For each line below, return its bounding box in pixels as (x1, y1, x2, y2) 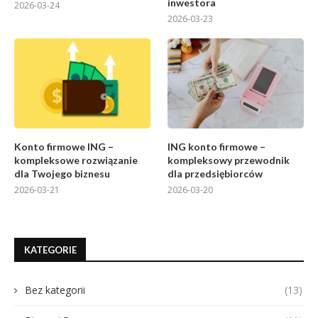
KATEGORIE (24, 244, 77, 256)
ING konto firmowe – (168, 141, 266, 153)
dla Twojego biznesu (14, 168, 110, 180)
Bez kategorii (25, 283, 85, 297)
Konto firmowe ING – (14, 141, 114, 153)
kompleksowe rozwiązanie (14, 154, 138, 167)
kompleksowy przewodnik (168, 154, 290, 167)
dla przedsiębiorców (168, 168, 263, 180)
